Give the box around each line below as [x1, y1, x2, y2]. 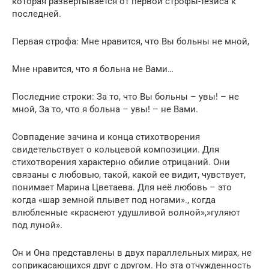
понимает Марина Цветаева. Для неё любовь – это [12, 181, 232, 193]
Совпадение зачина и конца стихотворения [12, 131, 200, 142]
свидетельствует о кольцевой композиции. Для [12, 144, 219, 155]
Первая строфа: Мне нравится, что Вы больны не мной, [12, 35, 249, 47]
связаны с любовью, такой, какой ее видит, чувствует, [12, 169, 246, 180]
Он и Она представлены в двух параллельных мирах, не [12, 247, 252, 258]
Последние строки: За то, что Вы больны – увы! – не [12, 91, 239, 102]
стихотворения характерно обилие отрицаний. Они [12, 156, 230, 168]
